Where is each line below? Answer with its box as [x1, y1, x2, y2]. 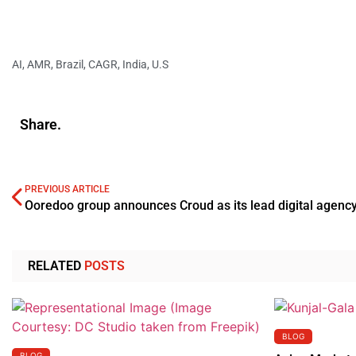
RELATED [28, 257, 81, 273]
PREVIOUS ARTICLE [25, 183, 110, 195]
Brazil [56, 57, 83, 71]
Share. [20, 116, 61, 133]
